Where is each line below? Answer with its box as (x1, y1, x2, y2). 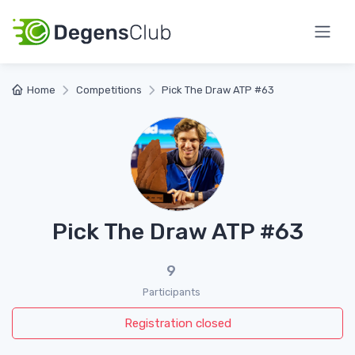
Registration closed (124, 315, 231, 330)
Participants (142, 285, 200, 298)
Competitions (75, 83, 142, 96)
